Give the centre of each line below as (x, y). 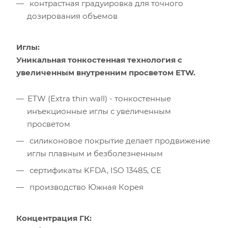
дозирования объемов (72, 16)
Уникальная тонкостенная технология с (99, 60)
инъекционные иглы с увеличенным (99, 111)
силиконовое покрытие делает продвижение (119, 140)
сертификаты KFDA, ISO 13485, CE (94, 170)
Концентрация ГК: (54, 218)
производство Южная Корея (85, 187)
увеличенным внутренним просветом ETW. (106, 72)
